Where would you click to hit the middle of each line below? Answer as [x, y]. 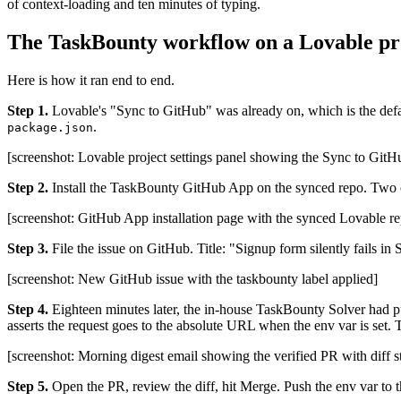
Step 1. [28, 111]
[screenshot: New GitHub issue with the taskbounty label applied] [192, 279]
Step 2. [28, 188]
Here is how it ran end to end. [91, 81]
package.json [50, 128]
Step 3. [28, 249]
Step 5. [28, 387]
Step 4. [28, 310]
